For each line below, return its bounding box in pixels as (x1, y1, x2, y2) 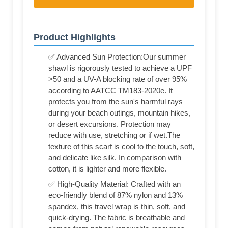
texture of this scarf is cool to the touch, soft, (48, 141, 194, 151)
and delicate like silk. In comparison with (48, 153, 181, 162)
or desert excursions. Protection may (48, 119, 171, 128)
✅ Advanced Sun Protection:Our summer (48, 52, 186, 61)
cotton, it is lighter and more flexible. (48, 164, 166, 173)
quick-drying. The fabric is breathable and (48, 213, 185, 222)
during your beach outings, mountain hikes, (48, 108, 190, 117)
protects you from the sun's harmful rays (48, 97, 183, 106)
